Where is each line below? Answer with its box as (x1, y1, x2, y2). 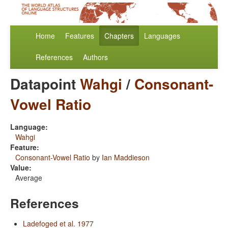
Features (65, 31, 94, 41)
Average (15, 173, 42, 183)
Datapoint (10, 73, 80, 95)
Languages (144, 31, 180, 41)
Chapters (104, 31, 134, 41)
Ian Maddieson (102, 152, 150, 163)
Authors (83, 52, 108, 63)
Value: (10, 162, 32, 173)
